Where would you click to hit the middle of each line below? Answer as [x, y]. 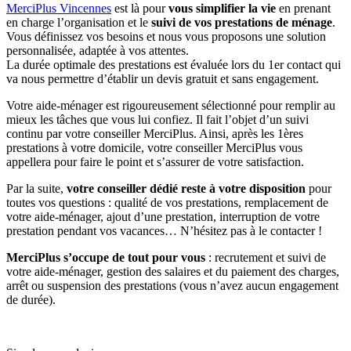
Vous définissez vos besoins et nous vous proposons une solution [166, 36]
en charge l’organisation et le [79, 22]
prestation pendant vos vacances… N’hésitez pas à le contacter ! [164, 230]
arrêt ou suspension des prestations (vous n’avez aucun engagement [172, 285]
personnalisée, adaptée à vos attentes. [98, 50]
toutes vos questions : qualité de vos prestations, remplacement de [167, 202]
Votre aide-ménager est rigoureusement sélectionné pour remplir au [171, 105]
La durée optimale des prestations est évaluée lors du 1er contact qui [174, 64]
